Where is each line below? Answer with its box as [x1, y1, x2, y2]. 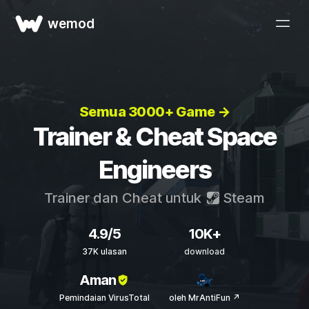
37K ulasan [82, 246, 127, 257]
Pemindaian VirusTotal [59, 292, 150, 303]
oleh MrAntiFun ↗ [169, 292, 240, 303]
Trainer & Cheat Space [32, 121, 277, 152]
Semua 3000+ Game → [79, 103, 230, 120]
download [184, 246, 225, 257]
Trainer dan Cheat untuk [44, 190, 205, 206]
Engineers [98, 154, 211, 185]
